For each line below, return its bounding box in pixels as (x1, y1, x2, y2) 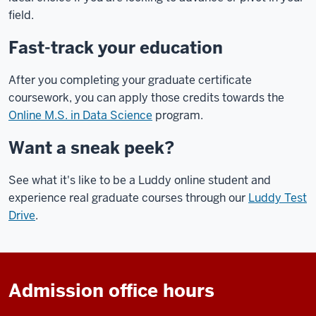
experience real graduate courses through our (8, 190, 248, 205)
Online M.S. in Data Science (8, 107, 152, 123)
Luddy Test (248, 190, 307, 205)
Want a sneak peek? (8, 136, 174, 159)
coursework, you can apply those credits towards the (8, 90, 284, 105)
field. (8, 7, 34, 23)
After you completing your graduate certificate (8, 72, 252, 87)
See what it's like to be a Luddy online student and (8, 172, 271, 188)
